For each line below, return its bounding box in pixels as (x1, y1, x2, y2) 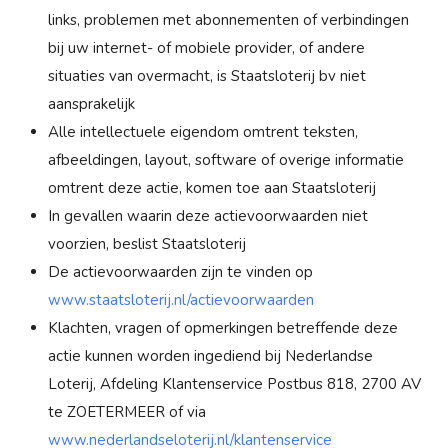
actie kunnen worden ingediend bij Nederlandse (48, 345, 373, 366)
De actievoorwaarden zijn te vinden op (48, 261, 313, 282)
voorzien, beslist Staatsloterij (48, 233, 250, 254)
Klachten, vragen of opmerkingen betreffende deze (48, 317, 398, 338)
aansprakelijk (48, 93, 135, 114)
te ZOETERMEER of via (48, 401, 206, 422)
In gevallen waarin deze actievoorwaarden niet (48, 205, 368, 226)
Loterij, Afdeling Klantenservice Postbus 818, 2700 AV (48, 373, 421, 394)
